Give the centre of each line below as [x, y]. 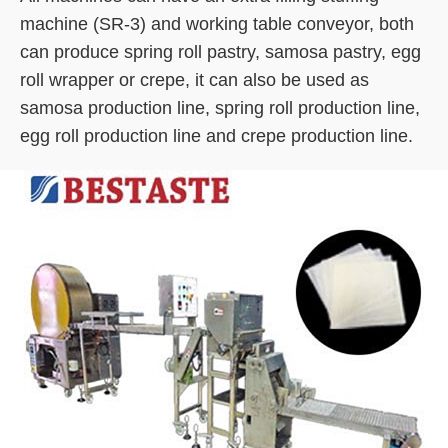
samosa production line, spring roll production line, [220, 108]
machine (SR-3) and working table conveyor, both [217, 24]
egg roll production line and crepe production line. [216, 136]
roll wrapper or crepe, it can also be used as [194, 80]
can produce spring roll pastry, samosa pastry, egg [220, 52]
